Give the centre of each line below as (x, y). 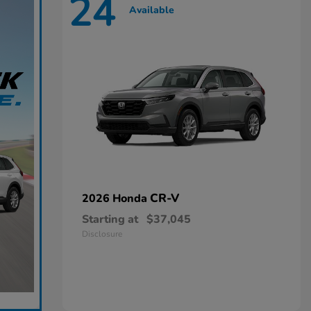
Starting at (110, 219)
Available (151, 10)
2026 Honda (116, 199)
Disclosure (102, 234)
